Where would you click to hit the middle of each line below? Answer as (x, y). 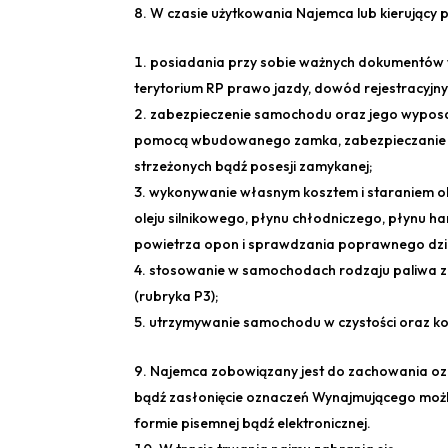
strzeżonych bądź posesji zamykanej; (253, 166)
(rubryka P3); (176, 296)
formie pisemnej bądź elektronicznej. (253, 423)
